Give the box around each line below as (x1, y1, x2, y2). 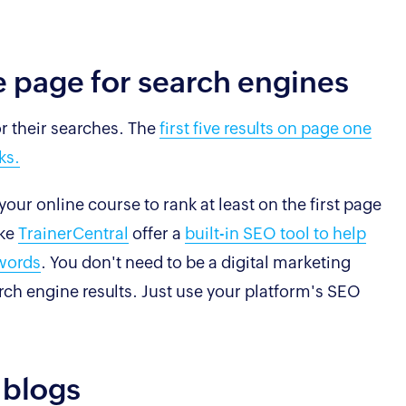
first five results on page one (159, 118, 372, 138)
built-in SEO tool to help (185, 223, 366, 243)
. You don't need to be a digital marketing (41, 252, 351, 272)
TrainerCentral (18, 223, 129, 243)
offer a (129, 223, 185, 243)
